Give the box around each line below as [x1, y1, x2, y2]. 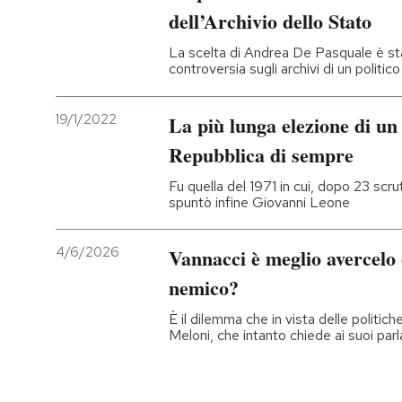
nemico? [169, 272, 239, 302]
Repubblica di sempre [169, 139, 354, 170]
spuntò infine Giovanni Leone [169, 192, 350, 212]
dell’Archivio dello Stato [169, 5, 371, 36]
